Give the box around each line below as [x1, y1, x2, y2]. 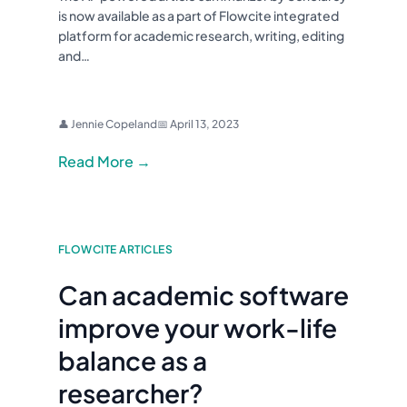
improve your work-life [58, 312, 337, 344]
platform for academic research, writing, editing [58, 27, 344, 45]
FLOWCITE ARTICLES [58, 243, 174, 257]
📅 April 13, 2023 [157, 117, 239, 132]
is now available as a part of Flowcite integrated [58, 7, 339, 25]
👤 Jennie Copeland [58, 117, 157, 132]
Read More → [58, 152, 151, 172]
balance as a [58, 344, 207, 377]
